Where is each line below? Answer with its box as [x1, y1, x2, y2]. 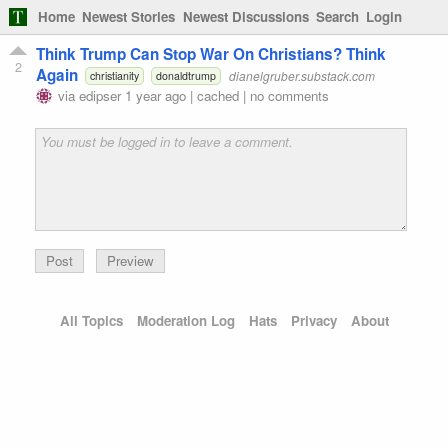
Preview [107, 250, 154, 270]
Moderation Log [136, 311, 235, 331]
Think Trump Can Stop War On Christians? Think [36, 42, 386, 65]
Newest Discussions [182, 7, 309, 26]
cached [197, 85, 239, 105]
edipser [79, 85, 121, 105]
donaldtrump [156, 67, 217, 83]
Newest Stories [82, 7, 176, 26]
